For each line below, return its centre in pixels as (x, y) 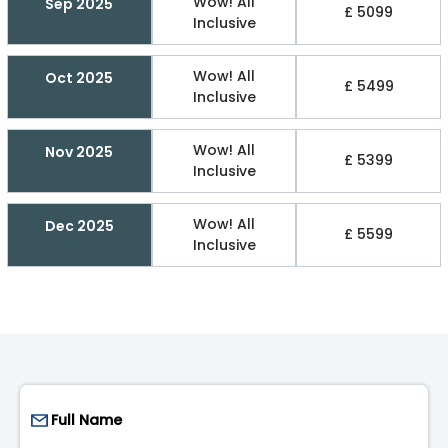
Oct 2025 (79, 77)
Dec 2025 (79, 225)
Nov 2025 (79, 151)
